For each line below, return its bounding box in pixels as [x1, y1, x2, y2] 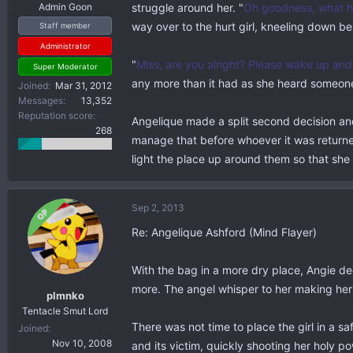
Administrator [39, 41, 91, 50]
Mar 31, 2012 [55, 79, 112, 91]
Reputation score [18, 109, 93, 121]
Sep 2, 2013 [132, 202, 184, 214]
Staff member [39, 20, 91, 30]
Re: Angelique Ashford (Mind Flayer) [132, 225, 317, 239]
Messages [18, 94, 63, 106]
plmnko [46, 288, 84, 302]
